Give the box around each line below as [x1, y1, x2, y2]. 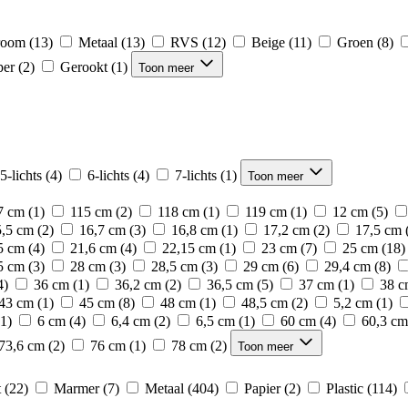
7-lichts [175, 168, 217, 183]
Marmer [54, 381, 99, 396]
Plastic [326, 381, 363, 396]
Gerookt [60, 59, 107, 75]
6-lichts [87, 168, 129, 183]
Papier [244, 381, 280, 396]
